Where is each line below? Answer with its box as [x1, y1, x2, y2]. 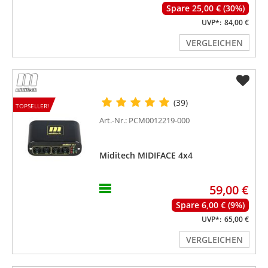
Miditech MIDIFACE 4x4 [99, 149, 193, 161]
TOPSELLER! [15, 101, 49, 110]
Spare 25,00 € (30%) [166, 2, 245, 14]
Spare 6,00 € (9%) [176, 199, 245, 211]
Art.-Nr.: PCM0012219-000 [99, 114, 190, 126]
